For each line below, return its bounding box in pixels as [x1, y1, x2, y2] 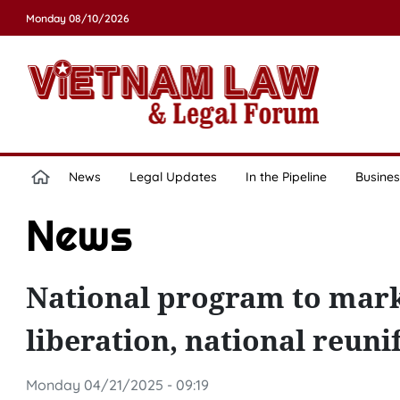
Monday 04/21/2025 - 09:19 [25, 376, 209, 394]
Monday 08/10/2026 [25, 12, 129, 25]
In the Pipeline [245, 169, 327, 185]
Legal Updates [129, 169, 217, 185]
